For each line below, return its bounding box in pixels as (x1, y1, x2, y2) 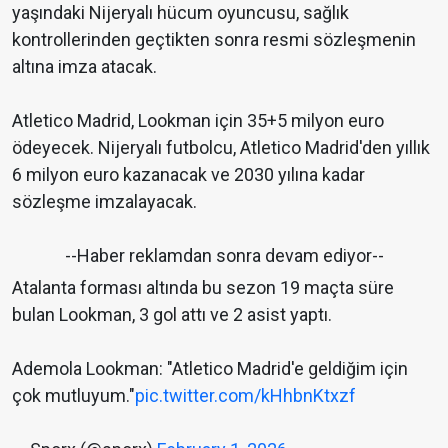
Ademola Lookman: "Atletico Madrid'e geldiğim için (12, 358, 408, 380)
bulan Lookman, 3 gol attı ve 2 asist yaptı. (12, 304, 332, 326)
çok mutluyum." (12, 385, 135, 407)
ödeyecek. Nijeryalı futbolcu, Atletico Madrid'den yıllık (12, 137, 430, 159)
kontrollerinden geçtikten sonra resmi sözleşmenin (12, 29, 416, 51)
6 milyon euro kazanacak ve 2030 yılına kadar (12, 164, 365, 186)
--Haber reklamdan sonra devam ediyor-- (64, 245, 384, 267)
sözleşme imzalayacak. (12, 191, 197, 213)
